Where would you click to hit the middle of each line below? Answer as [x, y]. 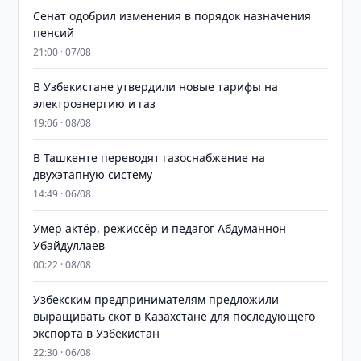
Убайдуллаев [69, 245]
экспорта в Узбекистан [97, 333]
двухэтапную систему [93, 174]
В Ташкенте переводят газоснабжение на [149, 158]
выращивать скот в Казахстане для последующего [174, 316]
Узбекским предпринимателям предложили [156, 299]
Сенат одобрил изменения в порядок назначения [172, 16]
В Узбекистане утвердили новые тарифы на [156, 87]
